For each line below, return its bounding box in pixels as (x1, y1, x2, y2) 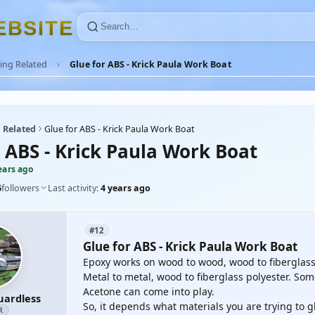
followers (1, 181, 39, 194)
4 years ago (101, 181, 150, 194)
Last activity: (48, 181, 101, 194)
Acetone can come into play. (83, 285, 214, 298)
